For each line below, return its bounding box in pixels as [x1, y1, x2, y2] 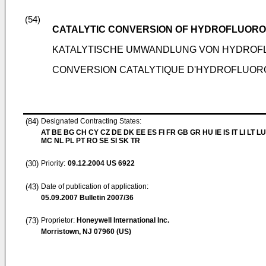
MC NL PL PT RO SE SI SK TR [41, 137, 140, 145]
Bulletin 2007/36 [78, 194, 134, 202]
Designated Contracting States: [41, 117, 141, 125]
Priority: [41, 159, 65, 167]
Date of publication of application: [41, 182, 148, 191]
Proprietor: [41, 216, 77, 224]
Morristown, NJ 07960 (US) [41, 227, 131, 236]
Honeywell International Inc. [77, 216, 169, 224]
